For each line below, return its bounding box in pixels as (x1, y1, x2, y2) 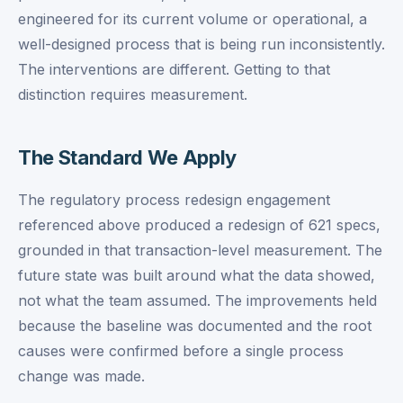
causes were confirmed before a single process (18, 342, 344, 360)
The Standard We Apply (18, 146, 237, 169)
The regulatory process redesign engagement (18, 191, 330, 209)
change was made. (18, 367, 145, 385)
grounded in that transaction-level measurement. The (18, 241, 382, 259)
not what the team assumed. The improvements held (18, 291, 377, 309)
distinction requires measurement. (18, 85, 247, 103)
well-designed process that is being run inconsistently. (18, 35, 385, 53)
